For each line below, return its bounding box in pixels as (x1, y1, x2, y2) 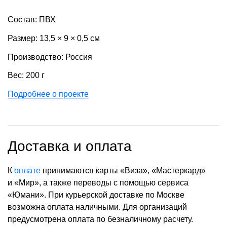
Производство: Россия (8, 52, 92, 61)
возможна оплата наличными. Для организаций (8, 203, 187, 212)
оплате (14, 166, 41, 175)
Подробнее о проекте (8, 90, 89, 99)
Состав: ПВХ (8, 15, 56, 24)
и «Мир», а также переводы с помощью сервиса (8, 178, 188, 187)
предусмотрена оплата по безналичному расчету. (8, 215, 193, 224)
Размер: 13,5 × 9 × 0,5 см (8, 33, 100, 43)
